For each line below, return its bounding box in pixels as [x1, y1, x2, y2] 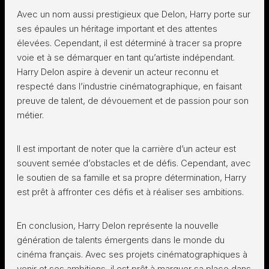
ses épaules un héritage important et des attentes [17, 23, 217, 34]
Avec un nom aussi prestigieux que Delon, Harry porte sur [17, 8, 250, 20]
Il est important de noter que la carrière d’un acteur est [17, 143, 236, 154]
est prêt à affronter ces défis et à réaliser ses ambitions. [17, 186, 244, 198]
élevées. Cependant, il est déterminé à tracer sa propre [17, 37, 242, 49]
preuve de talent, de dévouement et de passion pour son [17, 95, 249, 106]
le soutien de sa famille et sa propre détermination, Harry [17, 172, 246, 183]
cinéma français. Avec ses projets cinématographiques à [17, 249, 247, 260]
